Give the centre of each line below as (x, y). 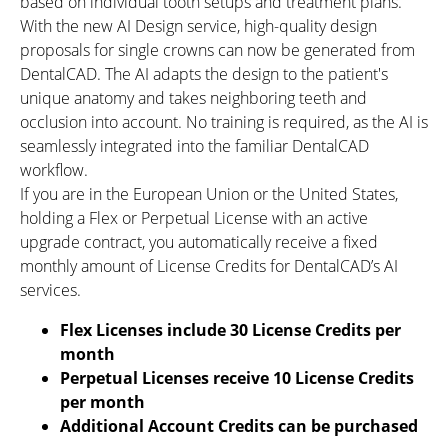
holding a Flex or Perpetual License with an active (194, 218)
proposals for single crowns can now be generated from (217, 50)
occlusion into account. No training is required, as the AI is (224, 122)
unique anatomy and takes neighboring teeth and (193, 98)
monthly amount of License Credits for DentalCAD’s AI (209, 266)
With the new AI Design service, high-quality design (198, 26)
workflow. (54, 170)
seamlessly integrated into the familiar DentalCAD (194, 146)
